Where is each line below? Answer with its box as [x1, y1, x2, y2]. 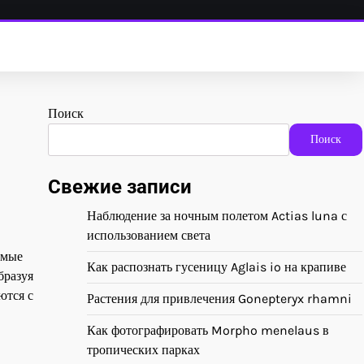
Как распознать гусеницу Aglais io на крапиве [87, 259, 346, 275]
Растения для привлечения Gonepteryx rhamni [87, 291, 352, 306]
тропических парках [87, 342, 200, 357]
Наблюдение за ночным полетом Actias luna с [87, 208, 347, 223]
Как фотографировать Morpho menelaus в [87, 323, 329, 338]
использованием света [87, 227, 210, 243]
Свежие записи [48, 175, 192, 198]
